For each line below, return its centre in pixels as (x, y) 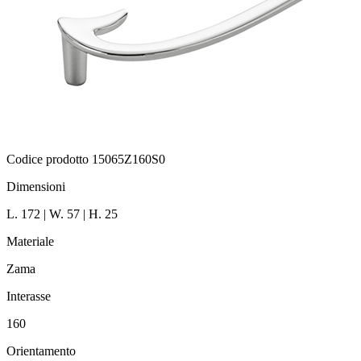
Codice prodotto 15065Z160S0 (86, 160)
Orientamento (41, 351)
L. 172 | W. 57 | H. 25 (62, 214)
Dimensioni (36, 187)
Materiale (30, 242)
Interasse (29, 297)
